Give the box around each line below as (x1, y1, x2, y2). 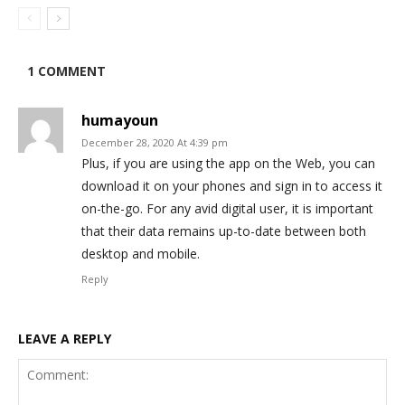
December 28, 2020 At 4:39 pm (81, 136, 228, 149)
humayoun (81, 110, 158, 130)
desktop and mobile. (81, 245, 200, 262)
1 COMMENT (27, 62, 106, 80)
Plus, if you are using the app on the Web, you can (81, 155, 375, 172)
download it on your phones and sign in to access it (81, 177, 382, 194)
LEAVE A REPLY (18, 330, 111, 347)
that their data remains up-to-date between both (81, 222, 366, 240)
